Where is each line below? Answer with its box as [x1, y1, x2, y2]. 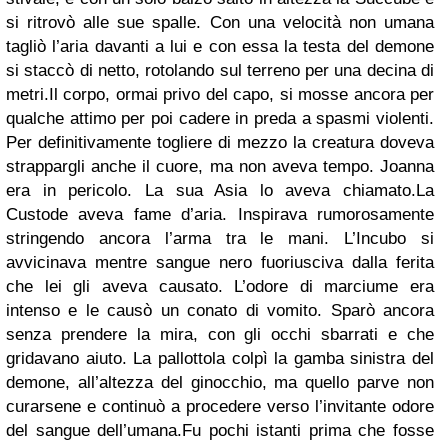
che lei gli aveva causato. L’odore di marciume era [6, 277, 434, 297]
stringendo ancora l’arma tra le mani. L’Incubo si [6, 229, 434, 249]
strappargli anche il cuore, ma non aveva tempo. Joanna [6, 157, 434, 177]
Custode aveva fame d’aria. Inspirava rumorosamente [6, 205, 434, 225]
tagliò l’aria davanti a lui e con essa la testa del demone [6, 37, 434, 57]
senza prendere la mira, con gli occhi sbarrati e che [6, 325, 434, 345]
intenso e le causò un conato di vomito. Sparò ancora [6, 301, 434, 321]
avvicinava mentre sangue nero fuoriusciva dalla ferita [6, 253, 434, 273]
